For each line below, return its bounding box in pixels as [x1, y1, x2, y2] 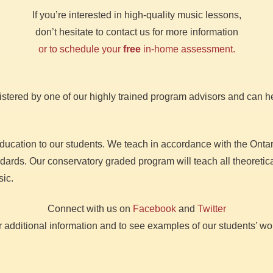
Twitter [197, 204, 226, 214]
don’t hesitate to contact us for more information [35, 27, 238, 37]
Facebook [132, 204, 176, 214]
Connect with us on [47, 204, 133, 214]
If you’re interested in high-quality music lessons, [32, 10, 241, 20]
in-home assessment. [140, 44, 235, 54]
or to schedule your [38, 44, 123, 54]
